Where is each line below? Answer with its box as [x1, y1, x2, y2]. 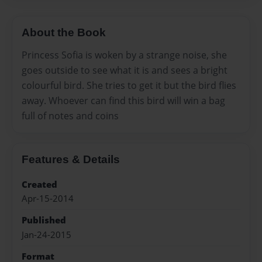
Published [22, 214, 66, 227]
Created [22, 178, 57, 191]
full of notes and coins [22, 109, 119, 122]
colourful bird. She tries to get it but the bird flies [22, 78, 236, 92]
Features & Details [22, 153, 120, 166]
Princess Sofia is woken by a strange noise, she [22, 48, 227, 61]
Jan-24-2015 [22, 228, 71, 241]
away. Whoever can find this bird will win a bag [22, 94, 225, 107]
